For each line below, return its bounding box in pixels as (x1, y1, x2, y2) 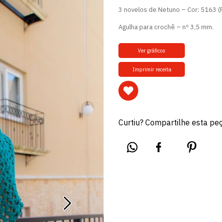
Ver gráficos (138, 47, 166, 54)
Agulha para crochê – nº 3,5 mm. (118, 23, 214, 31)
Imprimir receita (132, 66, 171, 73)
